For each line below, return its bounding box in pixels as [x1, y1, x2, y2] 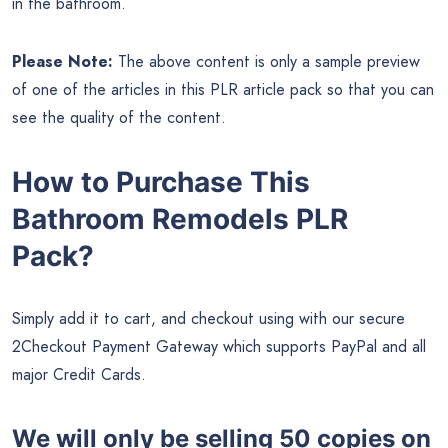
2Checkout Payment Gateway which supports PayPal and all [12, 334, 426, 358]
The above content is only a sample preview [113, 50, 420, 74]
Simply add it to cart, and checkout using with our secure [12, 306, 405, 330]
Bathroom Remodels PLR [12, 202, 348, 237]
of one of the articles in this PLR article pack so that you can [12, 78, 434, 102]
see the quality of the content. [12, 106, 226, 130]
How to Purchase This [12, 165, 310, 200]
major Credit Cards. [12, 362, 146, 386]
